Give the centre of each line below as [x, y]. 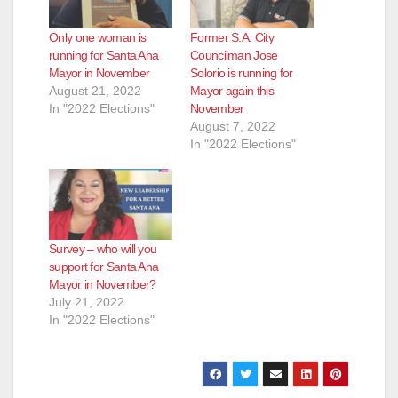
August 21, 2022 [95, 91]
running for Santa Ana [104, 56]
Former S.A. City [232, 38]
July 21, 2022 [87, 302]
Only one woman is [98, 38]
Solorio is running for [242, 73]
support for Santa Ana [104, 266]
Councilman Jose [234, 56]
